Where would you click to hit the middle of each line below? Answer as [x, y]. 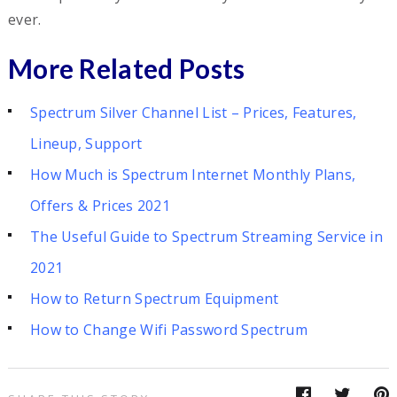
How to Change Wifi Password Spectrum [168, 329]
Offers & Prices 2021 [100, 205]
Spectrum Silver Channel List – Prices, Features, [193, 112]
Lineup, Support [86, 143]
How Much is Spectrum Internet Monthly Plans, [193, 174]
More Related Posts [126, 68]
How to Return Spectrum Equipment [154, 298]
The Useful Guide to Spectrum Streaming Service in [206, 236]
